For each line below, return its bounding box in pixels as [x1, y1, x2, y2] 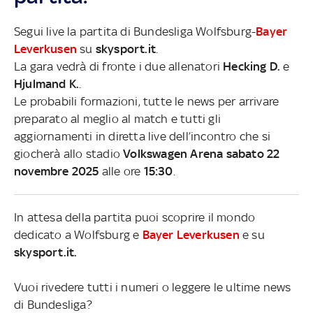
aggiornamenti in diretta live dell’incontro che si [14, 129, 270, 143]
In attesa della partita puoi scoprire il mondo [14, 210, 256, 224]
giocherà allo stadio [14, 146, 124, 161]
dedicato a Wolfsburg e [14, 227, 143, 242]
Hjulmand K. [14, 76, 80, 91]
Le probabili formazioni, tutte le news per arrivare [14, 94, 279, 108]
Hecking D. [223, 59, 281, 73]
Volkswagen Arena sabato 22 [123, 146, 280, 161]
